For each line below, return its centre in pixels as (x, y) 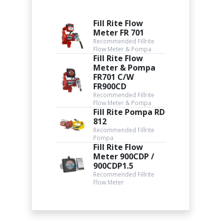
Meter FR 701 (119, 33)
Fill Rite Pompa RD (129, 112)
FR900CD (110, 86)
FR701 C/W (114, 77)
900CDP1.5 (113, 166)
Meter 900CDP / (124, 156)
